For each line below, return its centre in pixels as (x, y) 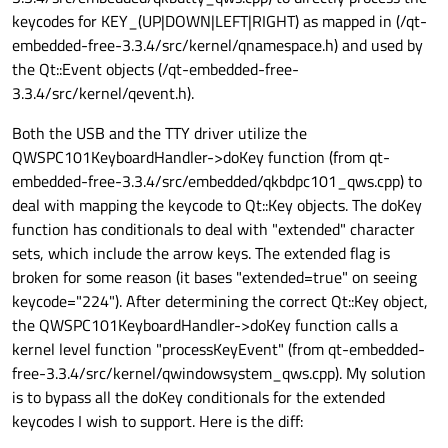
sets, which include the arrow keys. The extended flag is (201, 253)
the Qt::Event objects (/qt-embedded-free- (155, 69)
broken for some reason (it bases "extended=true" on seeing (214, 277)
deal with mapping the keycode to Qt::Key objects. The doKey (217, 205)
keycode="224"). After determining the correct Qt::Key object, (220, 301)
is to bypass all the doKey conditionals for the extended (198, 397)
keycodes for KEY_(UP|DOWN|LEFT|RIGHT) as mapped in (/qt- (219, 21)
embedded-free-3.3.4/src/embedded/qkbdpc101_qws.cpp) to (217, 181)
